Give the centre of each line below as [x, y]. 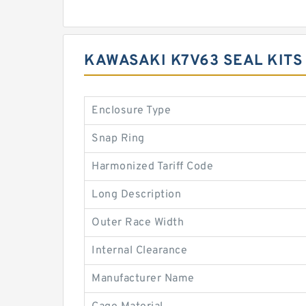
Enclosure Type [131, 111]
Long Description [136, 195]
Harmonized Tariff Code [152, 167]
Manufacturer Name [143, 279]
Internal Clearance [139, 251]
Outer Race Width [138, 223]
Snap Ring [118, 139]
